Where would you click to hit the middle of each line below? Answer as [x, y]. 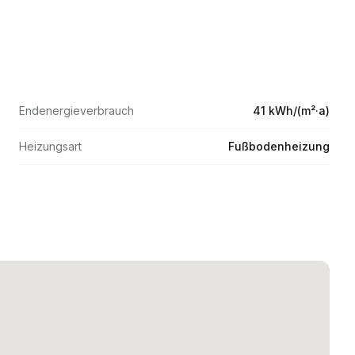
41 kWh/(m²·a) [291, 111]
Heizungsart [50, 146]
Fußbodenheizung [279, 146]
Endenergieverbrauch [76, 111]
